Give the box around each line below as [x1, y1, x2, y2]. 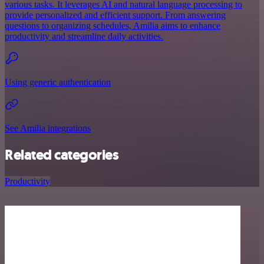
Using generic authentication [5, 77, 111, 87]
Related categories [5, 145, 119, 164]
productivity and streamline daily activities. [5, 31, 163, 41]
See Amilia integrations [5, 123, 91, 133]
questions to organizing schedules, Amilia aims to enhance [5, 20, 220, 31]
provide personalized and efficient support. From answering [5, 9, 226, 20]
